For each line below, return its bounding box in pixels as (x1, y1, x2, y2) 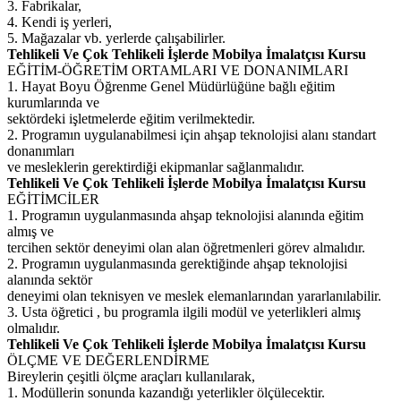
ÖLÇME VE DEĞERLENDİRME (7, 352, 209, 368)
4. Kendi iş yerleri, (7, 13, 112, 30)
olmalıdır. (7, 320, 60, 336)
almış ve (7, 223, 54, 239)
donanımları (7, 142, 74, 158)
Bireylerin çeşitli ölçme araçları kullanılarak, (7, 368, 255, 384)
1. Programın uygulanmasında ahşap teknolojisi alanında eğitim (7, 207, 363, 223)
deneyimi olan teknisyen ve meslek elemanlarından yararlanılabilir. (7, 287, 381, 303)
